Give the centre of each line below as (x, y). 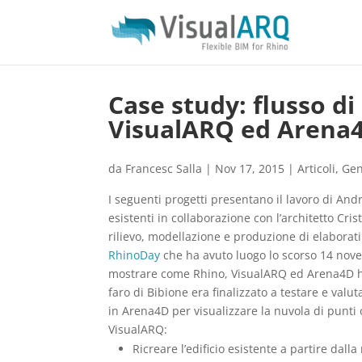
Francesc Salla (164, 168)
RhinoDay (135, 255)
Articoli (317, 168)
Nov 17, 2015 (250, 168)
